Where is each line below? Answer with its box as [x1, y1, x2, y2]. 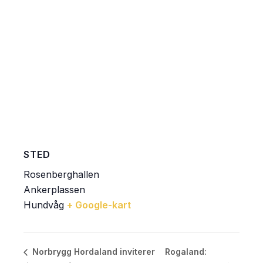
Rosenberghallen [23, 168, 99, 181]
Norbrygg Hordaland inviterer [30, 247, 155, 257]
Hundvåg [23, 199, 64, 211]
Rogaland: [164, 247, 207, 257]
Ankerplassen [23, 184, 85, 196]
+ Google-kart [67, 199, 131, 211]
